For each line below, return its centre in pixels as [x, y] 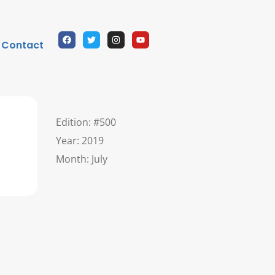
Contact [23, 45]
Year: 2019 [80, 141]
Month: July [82, 159]
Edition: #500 [86, 122]
